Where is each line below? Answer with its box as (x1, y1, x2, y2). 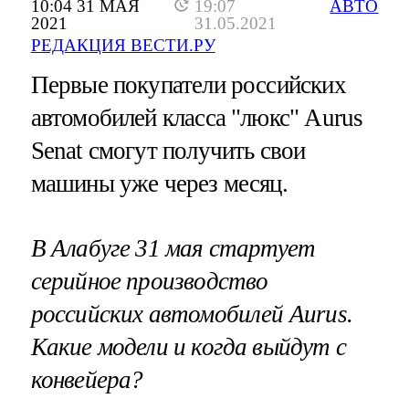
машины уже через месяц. (30, 170, 288, 198)
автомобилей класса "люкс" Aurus (30, 104, 363, 132)
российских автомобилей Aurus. (30, 300, 352, 329)
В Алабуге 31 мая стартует (30, 235, 316, 263)
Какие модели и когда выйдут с (30, 333, 346, 362)
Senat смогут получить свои (30, 137, 306, 165)
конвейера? (30, 366, 143, 394)
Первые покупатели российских (30, 71, 346, 100)
